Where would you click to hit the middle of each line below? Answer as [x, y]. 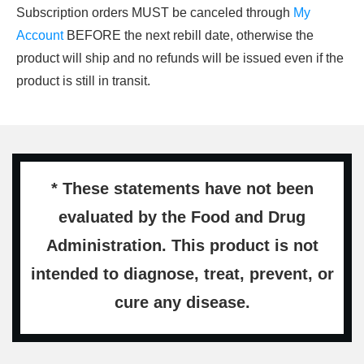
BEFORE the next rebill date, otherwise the [188, 36]
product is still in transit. [83, 81]
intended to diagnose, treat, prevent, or [182, 274]
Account [40, 36]
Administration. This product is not [182, 246]
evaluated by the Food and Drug [182, 217]
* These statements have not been [182, 189]
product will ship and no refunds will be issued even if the [180, 58]
